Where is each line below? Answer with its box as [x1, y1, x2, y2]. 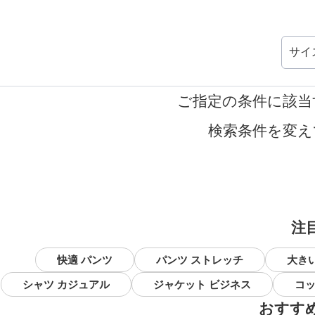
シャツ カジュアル [22, 278, 110, 290]
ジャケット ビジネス [153, 278, 251, 290]
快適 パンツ [57, 254, 112, 266]
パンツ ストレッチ [156, 254, 243, 266]
